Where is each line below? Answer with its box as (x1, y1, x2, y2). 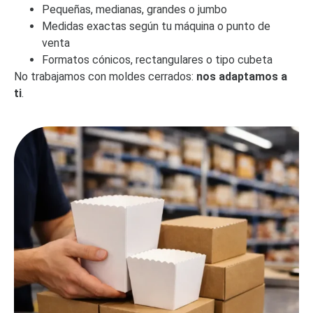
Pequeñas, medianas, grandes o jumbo (42, 3, 227, 17)
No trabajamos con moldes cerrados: (14, 70, 196, 84)
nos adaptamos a (196, 70, 287, 84)
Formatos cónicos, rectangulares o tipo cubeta (42, 53, 272, 67)
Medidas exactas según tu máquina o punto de (42, 20, 270, 34)
